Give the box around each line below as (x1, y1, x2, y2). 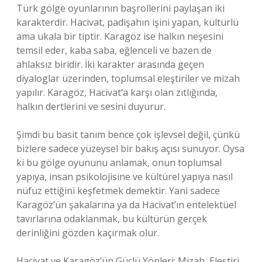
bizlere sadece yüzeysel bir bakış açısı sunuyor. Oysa (16, 142, 244, 155)
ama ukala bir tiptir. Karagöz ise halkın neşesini (16, 30, 223, 43)
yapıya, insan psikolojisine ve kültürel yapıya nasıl (16, 170, 233, 183)
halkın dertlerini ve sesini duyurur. (16, 100, 166, 113)
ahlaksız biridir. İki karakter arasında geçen (16, 58, 204, 71)
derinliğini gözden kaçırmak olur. (16, 226, 159, 239)
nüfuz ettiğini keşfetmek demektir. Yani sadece (16, 184, 220, 197)
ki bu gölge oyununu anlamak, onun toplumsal (16, 156, 222, 169)
